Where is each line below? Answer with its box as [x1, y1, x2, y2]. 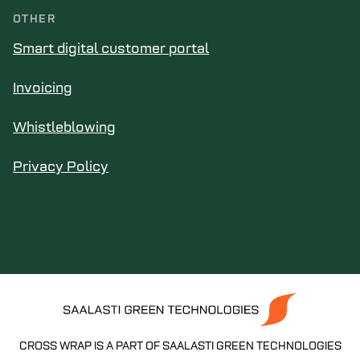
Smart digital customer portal [13, 42, 209, 57]
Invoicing [13, 81, 72, 96]
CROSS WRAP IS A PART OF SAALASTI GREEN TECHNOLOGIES [18, 341, 342, 354]
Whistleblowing [13, 121, 116, 136]
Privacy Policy [13, 160, 108, 175]
